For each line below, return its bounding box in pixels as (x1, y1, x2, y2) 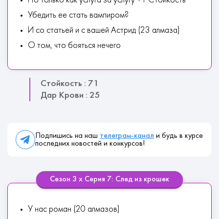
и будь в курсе (154, 131, 203, 140)
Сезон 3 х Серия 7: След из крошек (50, 175, 169, 183)
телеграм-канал (100, 131, 154, 140)
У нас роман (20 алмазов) (28, 205, 120, 214)
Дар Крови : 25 (41, 91, 100, 100)
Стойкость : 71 (41, 79, 99, 88)
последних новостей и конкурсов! (35, 139, 145, 148)
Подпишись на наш (35, 131, 100, 140)
